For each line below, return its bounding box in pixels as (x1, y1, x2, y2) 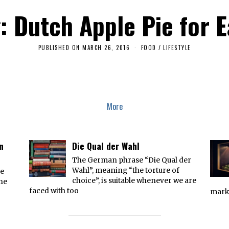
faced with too (29, 186, 79, 195)
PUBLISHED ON (38, 43, 80, 52)
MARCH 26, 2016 (82, 43, 130, 52)
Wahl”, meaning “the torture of (72, 166, 179, 175)
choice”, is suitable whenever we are (72, 176, 196, 185)
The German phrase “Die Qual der (72, 155, 191, 165)
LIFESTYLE (163, 43, 191, 52)
